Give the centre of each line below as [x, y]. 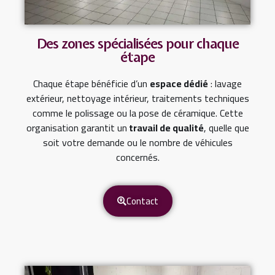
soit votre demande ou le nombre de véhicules [137, 142]
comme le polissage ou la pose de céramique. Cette [137, 113]
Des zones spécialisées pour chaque [137, 43]
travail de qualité [165, 127]
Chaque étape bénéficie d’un [91, 83]
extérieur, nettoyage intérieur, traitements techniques [137, 98]
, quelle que [226, 127]
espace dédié [179, 83]
